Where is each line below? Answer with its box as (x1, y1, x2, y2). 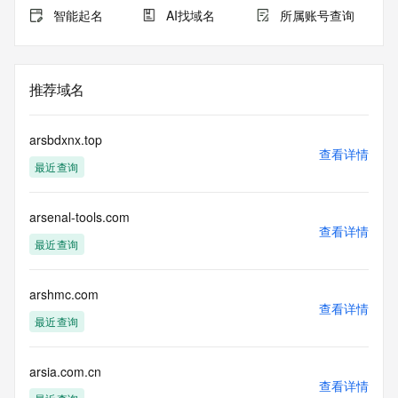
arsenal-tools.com (29, 208, 130, 226)
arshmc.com (29, 285, 99, 303)
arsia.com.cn (29, 362, 101, 380)
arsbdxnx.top (29, 131, 102, 148)
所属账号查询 (279, 6, 354, 24)
